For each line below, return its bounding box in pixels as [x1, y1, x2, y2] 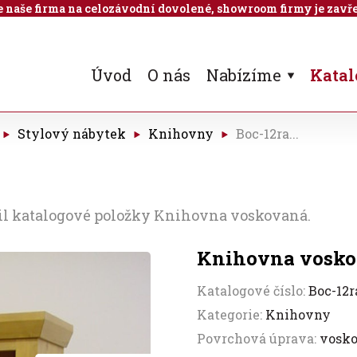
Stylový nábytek [18, 125, 126, 142]
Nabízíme [206, 65, 281, 85]
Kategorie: [197, 306, 266, 323]
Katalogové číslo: [197, 282, 309, 299]
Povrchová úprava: [197, 330, 320, 347]
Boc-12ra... [236, 125, 299, 142]
